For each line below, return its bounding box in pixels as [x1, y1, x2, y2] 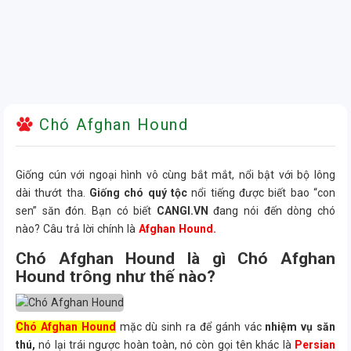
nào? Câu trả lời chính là [16, 223, 139, 235]
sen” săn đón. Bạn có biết [16, 204, 157, 217]
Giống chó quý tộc [89, 186, 187, 199]
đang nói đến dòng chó [208, 204, 336, 217]
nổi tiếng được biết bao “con [187, 186, 335, 199]
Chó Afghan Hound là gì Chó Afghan [16, 249, 335, 268]
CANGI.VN [156, 204, 208, 217]
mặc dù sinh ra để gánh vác [119, 320, 266, 333]
